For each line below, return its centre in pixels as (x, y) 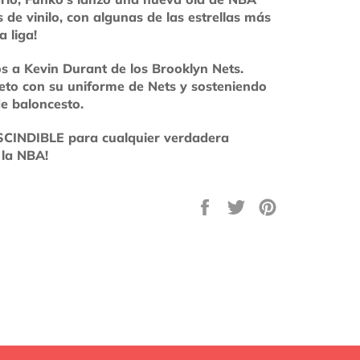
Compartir (250, 205)
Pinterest (305, 240)
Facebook (248, 240)
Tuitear (271, 205)
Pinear (297, 205)
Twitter (271, 240)
